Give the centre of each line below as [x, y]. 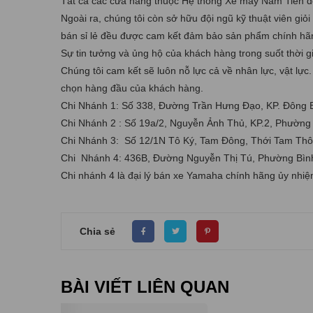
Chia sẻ [97, 231]
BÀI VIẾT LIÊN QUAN [145, 287]
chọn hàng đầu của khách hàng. [132, 88]
